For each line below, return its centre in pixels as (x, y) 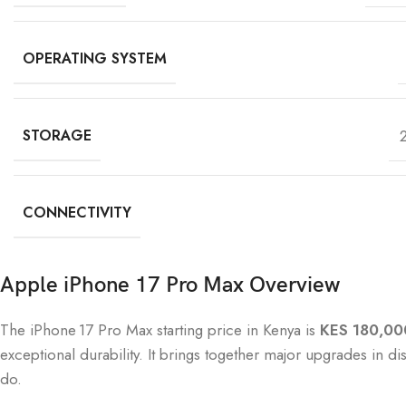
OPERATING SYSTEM (95, 58)
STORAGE (57, 135)
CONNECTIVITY (77, 213)
